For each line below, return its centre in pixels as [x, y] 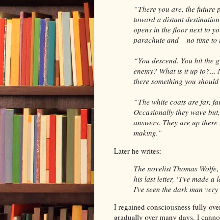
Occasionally [154, 112]
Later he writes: [137, 151]
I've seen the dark [162, 189]
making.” [148, 133]
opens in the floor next [169, 30]
